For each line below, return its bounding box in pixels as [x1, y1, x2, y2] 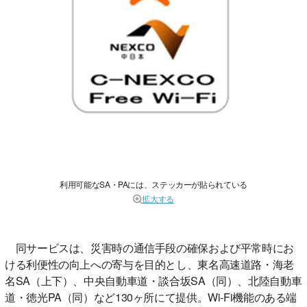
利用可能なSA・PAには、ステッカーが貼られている [60, 177, 247, 190]
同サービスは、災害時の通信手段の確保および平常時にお [5, 239, 294, 256]
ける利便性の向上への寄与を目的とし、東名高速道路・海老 [5, 256, 294, 272]
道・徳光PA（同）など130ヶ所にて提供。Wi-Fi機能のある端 [5, 288, 297, 305]
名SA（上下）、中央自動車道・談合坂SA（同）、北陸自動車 [5, 272, 302, 288]
